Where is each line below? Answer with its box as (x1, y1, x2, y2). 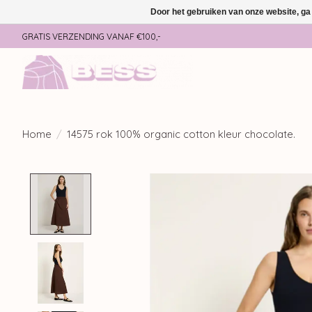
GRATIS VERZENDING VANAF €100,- (22, 31, 161, 42)
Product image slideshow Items (99, 173, 274, 189)
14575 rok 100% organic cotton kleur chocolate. (66, 127, 295, 141)
